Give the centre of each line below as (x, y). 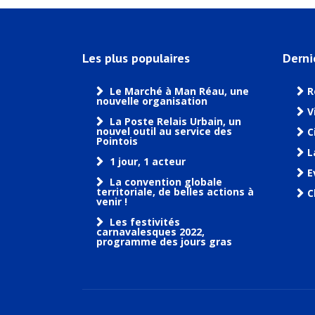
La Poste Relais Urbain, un (175, 121)
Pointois (117, 141)
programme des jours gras (164, 242)
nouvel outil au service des (164, 131)
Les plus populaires (136, 58)
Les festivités (145, 222)
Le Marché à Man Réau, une (179, 91)
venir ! (112, 201)
